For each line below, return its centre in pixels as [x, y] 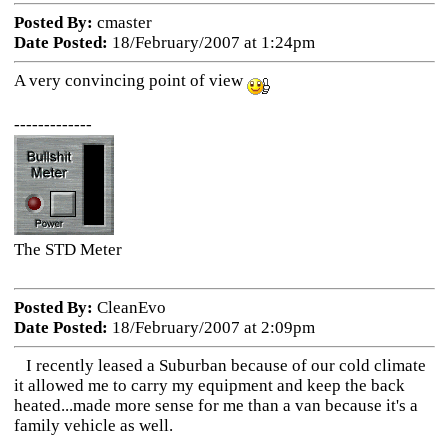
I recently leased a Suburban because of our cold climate [219, 365]
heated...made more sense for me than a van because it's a [215, 405]
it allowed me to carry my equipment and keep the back [209, 385]
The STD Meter [67, 249]
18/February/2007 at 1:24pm [211, 42]
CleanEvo [129, 307]
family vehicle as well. [93, 425]
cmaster [122, 22]
